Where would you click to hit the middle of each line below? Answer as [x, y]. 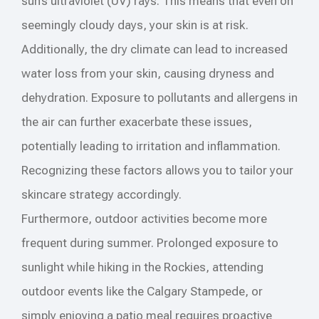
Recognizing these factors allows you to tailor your [157, 170]
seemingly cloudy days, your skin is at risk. [135, 25]
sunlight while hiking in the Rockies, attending [142, 267]
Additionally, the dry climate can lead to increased [155, 49]
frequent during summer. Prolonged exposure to [150, 242]
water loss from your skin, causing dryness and [148, 73]
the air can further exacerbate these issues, [137, 121]
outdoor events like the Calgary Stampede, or [142, 291]
